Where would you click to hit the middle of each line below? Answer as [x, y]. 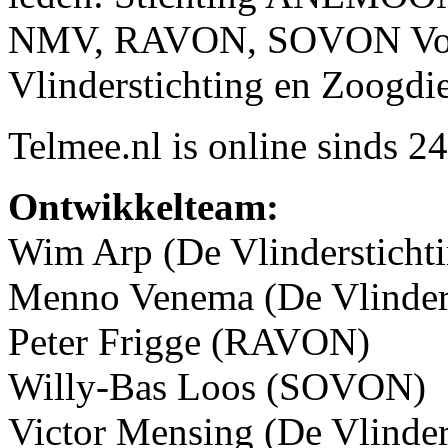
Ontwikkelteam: [143, 206]
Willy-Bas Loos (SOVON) [217, 386]
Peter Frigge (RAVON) [189, 341]
